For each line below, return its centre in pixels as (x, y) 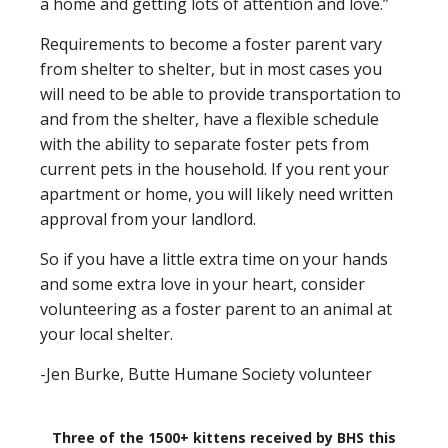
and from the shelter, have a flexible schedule (209, 119)
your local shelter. (106, 334)
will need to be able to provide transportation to (220, 94)
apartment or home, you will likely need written (216, 194)
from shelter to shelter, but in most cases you (211, 69)
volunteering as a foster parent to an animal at (216, 309)
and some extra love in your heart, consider (202, 284)
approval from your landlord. (148, 219)
